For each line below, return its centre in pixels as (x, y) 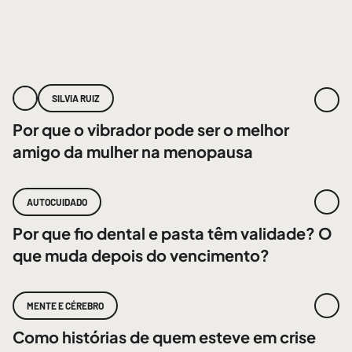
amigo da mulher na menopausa (133, 151)
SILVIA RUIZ (76, 98)
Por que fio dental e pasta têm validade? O (172, 233)
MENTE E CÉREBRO (65, 306)
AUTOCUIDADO (57, 202)
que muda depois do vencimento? (141, 255)
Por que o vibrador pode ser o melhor (151, 129)
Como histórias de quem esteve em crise (164, 337)
